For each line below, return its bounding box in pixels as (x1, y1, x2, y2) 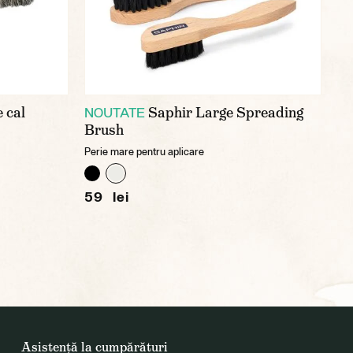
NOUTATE (84, 104, 145, 121)
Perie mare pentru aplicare (84, 146, 204, 158)
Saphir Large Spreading (148, 103, 303, 122)
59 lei (84, 188, 129, 205)
